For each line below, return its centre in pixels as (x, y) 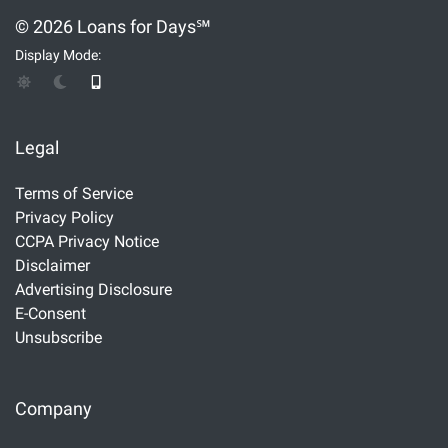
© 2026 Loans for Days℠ (113, 26)
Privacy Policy (64, 217)
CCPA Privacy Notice (87, 241)
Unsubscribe (58, 337)
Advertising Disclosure (93, 289)
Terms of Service (74, 193)
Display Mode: (58, 55)
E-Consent (50, 313)
